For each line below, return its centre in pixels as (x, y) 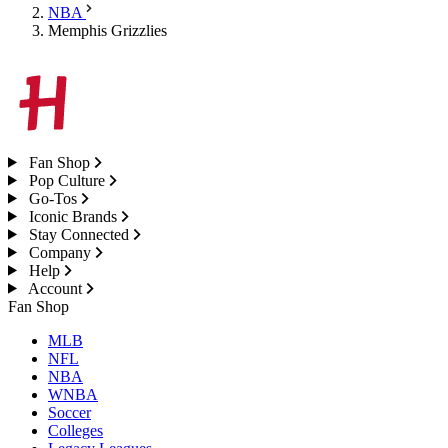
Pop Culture (66, 180)
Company (59, 252)
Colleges (75, 430)
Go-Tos (52, 198)
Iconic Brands (72, 216)
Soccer (69, 412)
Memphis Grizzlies (107, 30)
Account (55, 288)
